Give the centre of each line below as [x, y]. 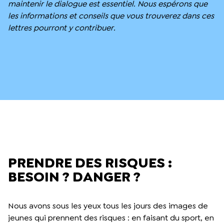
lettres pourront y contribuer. [62, 27]
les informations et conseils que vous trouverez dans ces [111, 15]
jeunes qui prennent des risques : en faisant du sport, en [111, 217]
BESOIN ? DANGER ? [74, 176]
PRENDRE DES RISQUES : [90, 162]
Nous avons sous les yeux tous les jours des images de [108, 205]
